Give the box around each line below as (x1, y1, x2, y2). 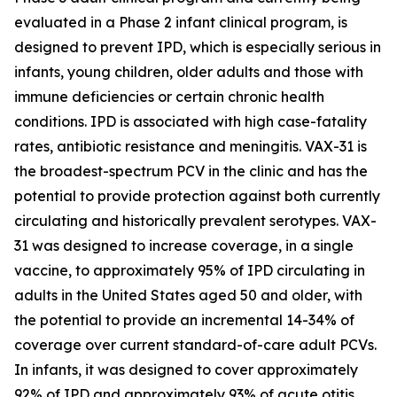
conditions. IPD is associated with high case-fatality (14, 113, 367, 130)
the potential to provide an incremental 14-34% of (14, 311, 354, 329)
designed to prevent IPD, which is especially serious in (14, 38, 381, 56)
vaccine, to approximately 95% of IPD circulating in (14, 261, 365, 279)
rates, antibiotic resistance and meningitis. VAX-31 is (14, 137, 367, 155)
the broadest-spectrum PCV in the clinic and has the (14, 162, 368, 180)
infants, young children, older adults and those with (14, 63, 363, 81)
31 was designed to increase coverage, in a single (14, 237, 354, 254)
